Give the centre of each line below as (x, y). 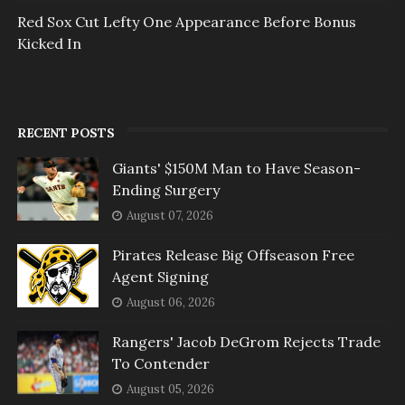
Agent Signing (160, 277)
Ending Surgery (165, 190)
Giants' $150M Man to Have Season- (236, 169)
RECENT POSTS (66, 133)
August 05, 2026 (170, 390)
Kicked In (49, 44)
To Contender (160, 364)
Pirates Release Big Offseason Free (233, 255)
